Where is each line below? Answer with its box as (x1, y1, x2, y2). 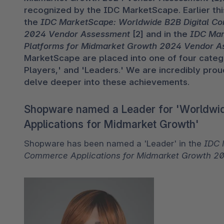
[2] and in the (130, 29, 190, 39)
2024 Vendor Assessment (24, 29, 130, 39)
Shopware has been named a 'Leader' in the (24, 138, 204, 148)
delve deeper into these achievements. (24, 77, 189, 87)
